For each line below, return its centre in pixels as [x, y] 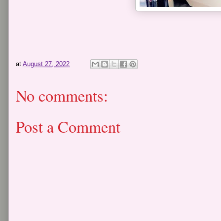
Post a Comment [68, 126]
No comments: [62, 96]
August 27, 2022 [46, 64]
